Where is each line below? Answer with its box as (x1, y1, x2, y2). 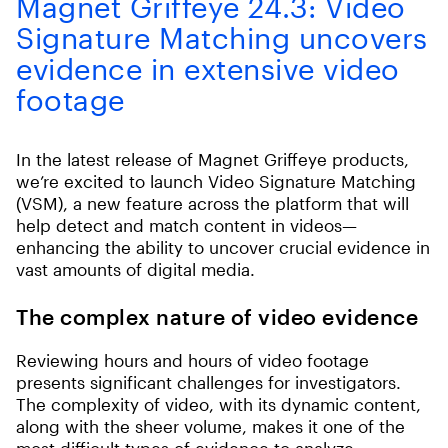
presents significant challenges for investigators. (16, 372, 401, 392)
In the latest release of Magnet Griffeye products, (16, 149, 409, 169)
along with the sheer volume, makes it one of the (16, 416, 405, 436)
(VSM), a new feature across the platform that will (16, 193, 409, 213)
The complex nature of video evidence (16, 304, 418, 329)
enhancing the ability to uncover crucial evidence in (16, 237, 430, 257)
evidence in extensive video (16, 52, 400, 86)
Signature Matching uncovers (16, 21, 428, 55)
